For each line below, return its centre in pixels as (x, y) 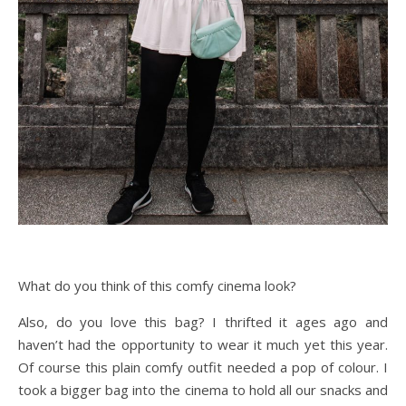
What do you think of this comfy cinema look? (157, 285)
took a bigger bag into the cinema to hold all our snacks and (203, 390)
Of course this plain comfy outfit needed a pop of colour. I (203, 367)
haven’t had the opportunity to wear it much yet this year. (203, 344)
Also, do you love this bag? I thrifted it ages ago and (203, 322)
